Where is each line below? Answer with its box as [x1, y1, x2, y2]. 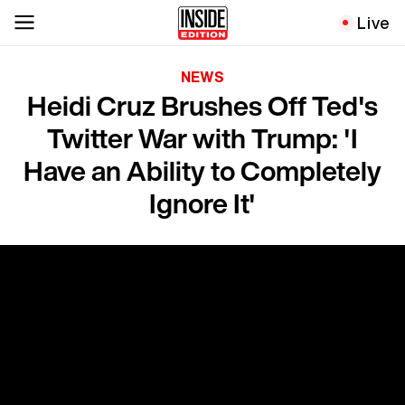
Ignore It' [149, 184, 256, 223]
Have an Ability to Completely [24, 151, 381, 191]
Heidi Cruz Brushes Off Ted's [27, 86, 378, 126]
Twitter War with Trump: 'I [47, 118, 358, 158]
